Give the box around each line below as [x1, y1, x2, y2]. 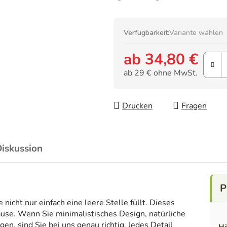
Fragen [181, 100, 207, 112]
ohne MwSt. [152, 67, 198, 79]
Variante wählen [169, 28, 223, 38]
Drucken [122, 100, 153, 112]
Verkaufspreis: [123, 80, 175, 92]
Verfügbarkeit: [124, 28, 169, 38]
